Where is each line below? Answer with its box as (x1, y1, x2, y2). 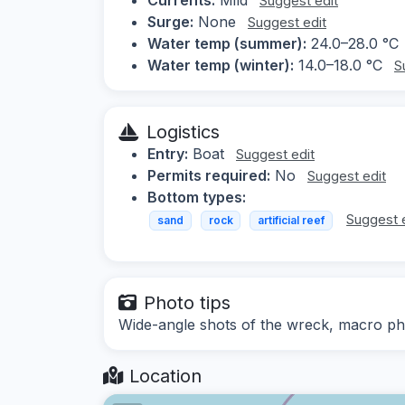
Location (124, 365, 202, 388)
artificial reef (257, 212, 325, 227)
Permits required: (147, 165, 270, 184)
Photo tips (144, 292, 231, 315)
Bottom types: (147, 187, 246, 206)
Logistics (146, 120, 220, 143)
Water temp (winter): (147, 55, 294, 74)
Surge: (147, 12, 193, 31)
